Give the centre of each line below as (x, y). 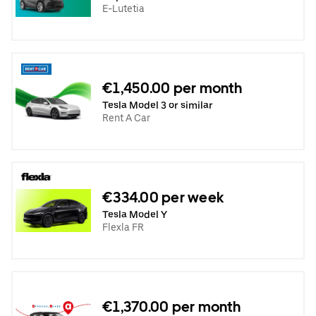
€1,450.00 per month (172, 88)
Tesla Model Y (135, 214)
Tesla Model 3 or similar (158, 105)
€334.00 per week (163, 197)
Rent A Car (126, 117)
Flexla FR (123, 227)
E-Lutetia (123, 8)
